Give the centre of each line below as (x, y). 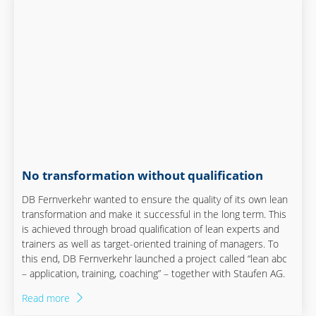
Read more (46, 298)
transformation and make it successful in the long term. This (154, 214)
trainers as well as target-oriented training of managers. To (151, 244)
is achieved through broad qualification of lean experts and (151, 229)
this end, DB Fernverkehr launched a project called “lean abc (155, 259)
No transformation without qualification (143, 176)
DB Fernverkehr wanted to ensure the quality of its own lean (155, 200)
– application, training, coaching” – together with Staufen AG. (154, 274)
